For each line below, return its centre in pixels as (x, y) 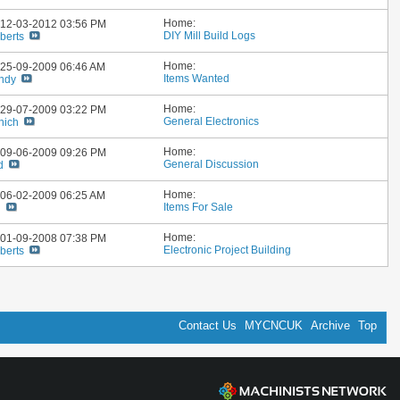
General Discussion (212, 164)
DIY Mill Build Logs (210, 36)
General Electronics (212, 121)
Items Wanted (197, 79)
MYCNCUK (274, 325)
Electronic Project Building (228, 250)
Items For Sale (199, 207)
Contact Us (208, 325)
